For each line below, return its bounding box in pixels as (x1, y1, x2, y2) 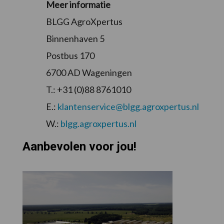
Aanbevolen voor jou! (22, 139, 136, 154)
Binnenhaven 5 (46, 33, 104, 44)
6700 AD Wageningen (46, 67, 132, 78)
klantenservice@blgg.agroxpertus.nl (57, 101, 199, 112)
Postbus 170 (46, 50, 94, 61)
